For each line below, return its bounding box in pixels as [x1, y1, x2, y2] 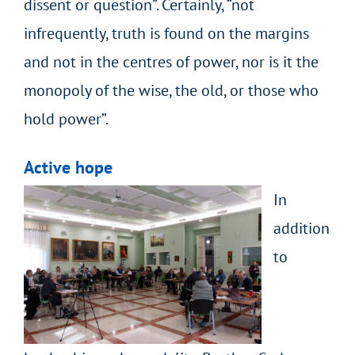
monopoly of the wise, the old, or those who [23, 79, 319, 101]
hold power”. [23, 108, 109, 129]
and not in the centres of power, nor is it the [23, 51, 319, 72]
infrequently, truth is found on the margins [23, 22, 309, 44]
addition [273, 217, 330, 239]
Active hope [23, 155, 113, 178]
